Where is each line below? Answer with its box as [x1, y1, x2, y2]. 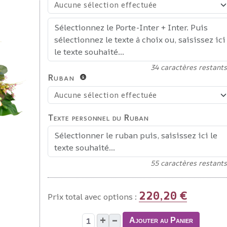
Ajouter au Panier [129, 216, 193, 224]
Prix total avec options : [47, 191, 137, 202]
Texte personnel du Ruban [48, 111, 149, 124]
